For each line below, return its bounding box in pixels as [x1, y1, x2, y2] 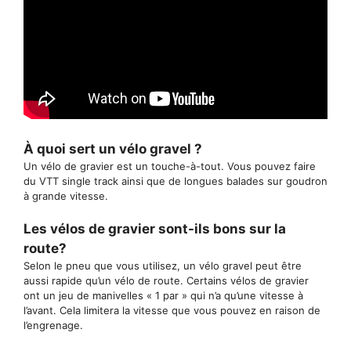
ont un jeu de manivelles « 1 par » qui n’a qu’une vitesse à [24, 288, 303, 302]
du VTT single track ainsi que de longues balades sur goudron [24, 175, 327, 188]
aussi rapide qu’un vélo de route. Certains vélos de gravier [24, 273, 309, 287]
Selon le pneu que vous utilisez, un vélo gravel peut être [24, 259, 302, 272]
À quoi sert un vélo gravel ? [24, 141, 202, 157]
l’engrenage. [24, 318, 83, 331]
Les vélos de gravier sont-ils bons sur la [24, 220, 286, 237]
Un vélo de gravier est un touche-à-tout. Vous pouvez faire [24, 160, 316, 173]
